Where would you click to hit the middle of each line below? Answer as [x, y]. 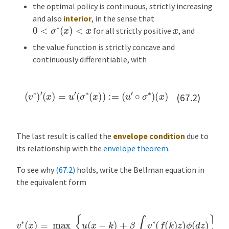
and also [48, 19]
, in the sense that [123, 19]
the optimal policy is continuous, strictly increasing [123, 6]
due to [197, 136]
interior [77, 19]
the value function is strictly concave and [104, 47]
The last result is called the [65, 136]
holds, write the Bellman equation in [140, 170]
